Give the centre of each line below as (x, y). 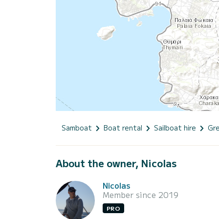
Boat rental (123, 127)
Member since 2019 (141, 194)
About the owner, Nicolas (116, 163)
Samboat (77, 127)
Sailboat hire (175, 127)
